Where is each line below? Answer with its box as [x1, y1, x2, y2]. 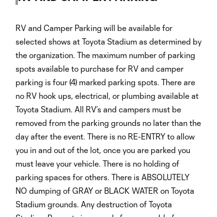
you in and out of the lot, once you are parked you [15, 145, 190, 155]
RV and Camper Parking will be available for [15, 23, 172, 32]
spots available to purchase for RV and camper [15, 64, 184, 73]
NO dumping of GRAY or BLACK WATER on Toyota [15, 186, 194, 195]
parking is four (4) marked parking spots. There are [15, 77, 195, 87]
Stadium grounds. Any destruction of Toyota [15, 200, 172, 209]
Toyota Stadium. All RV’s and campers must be [15, 105, 181, 114]
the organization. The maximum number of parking [15, 50, 195, 60]
